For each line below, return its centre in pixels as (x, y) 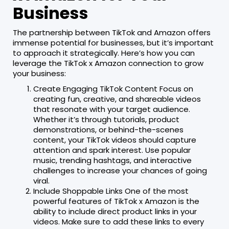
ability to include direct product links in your (115, 212)
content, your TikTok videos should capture (115, 140)
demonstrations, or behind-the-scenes (108, 130)
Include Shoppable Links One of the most (111, 191)
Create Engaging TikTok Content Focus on (113, 89)
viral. (41, 181)
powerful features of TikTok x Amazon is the (116, 201)
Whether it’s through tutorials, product (106, 120)
